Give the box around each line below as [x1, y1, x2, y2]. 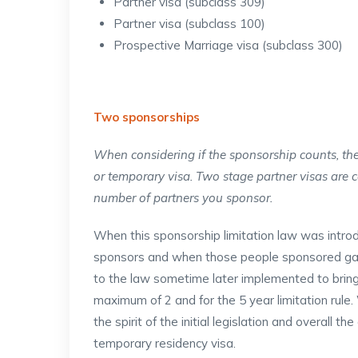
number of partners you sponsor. [93, 190, 272, 205]
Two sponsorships [93, 109, 200, 125]
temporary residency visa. [93, 336, 236, 351]
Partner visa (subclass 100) [113, 16, 265, 31]
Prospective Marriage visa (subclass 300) [113, 38, 343, 53]
